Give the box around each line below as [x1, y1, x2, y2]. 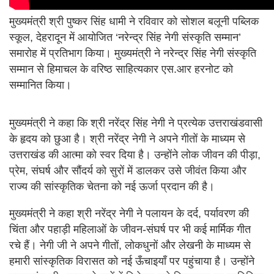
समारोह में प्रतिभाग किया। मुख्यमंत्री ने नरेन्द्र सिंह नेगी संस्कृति [9, 47, 256, 60]
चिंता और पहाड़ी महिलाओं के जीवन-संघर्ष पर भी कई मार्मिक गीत [9, 223, 251, 236]
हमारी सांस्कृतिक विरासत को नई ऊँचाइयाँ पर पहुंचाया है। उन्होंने [9, 255, 254, 268]
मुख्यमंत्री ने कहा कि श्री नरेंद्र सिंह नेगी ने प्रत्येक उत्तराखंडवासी [9, 117, 262, 130]
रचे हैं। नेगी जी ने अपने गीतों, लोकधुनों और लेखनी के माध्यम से [9, 239, 251, 252]
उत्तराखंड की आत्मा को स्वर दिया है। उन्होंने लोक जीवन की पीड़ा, [9, 149, 261, 161]
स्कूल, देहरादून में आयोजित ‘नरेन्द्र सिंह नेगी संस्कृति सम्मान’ [9, 31, 241, 44]
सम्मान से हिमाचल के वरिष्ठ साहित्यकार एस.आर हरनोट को [9, 63, 233, 76]
